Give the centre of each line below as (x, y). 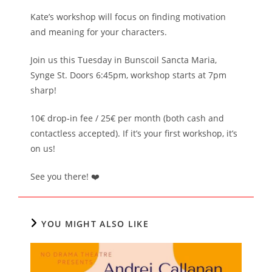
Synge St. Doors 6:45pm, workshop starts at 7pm (128, 75)
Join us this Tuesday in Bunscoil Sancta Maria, (124, 60)
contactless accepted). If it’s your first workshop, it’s (134, 133)
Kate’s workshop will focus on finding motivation (128, 17)
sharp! (43, 90)
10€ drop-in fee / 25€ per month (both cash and (127, 118)
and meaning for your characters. (99, 32)
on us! (43, 148)
